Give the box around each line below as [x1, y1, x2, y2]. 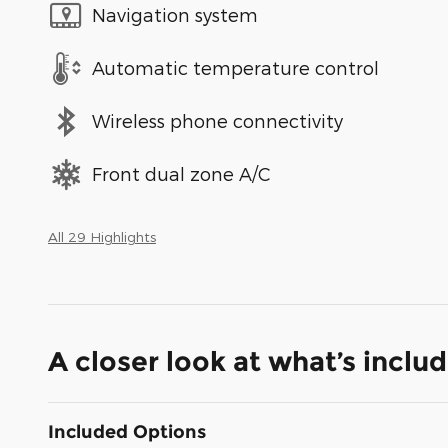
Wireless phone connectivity [92, 110, 343, 132]
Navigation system [92, 4, 258, 26]
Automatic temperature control [92, 57, 379, 79]
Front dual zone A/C [92, 163, 271, 185]
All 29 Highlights [48, 227, 156, 245]
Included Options [48, 420, 206, 443]
